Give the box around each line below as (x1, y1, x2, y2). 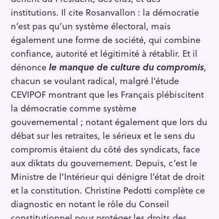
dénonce (11, 60, 49, 73)
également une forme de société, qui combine (11, 32, 200, 46)
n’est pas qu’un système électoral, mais (11, 19, 171, 32)
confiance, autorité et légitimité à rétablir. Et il (11, 46, 197, 60)
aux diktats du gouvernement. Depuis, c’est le (11, 155, 197, 169)
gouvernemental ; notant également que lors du (11, 114, 207, 128)
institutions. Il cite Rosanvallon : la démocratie (11, 5, 199, 19)
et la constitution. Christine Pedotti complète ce (11, 183, 205, 197)
